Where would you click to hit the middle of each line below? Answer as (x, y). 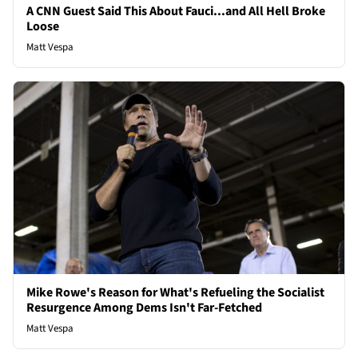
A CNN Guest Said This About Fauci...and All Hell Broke (176, 12)
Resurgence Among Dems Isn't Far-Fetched (144, 307)
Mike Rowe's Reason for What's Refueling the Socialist (175, 292)
